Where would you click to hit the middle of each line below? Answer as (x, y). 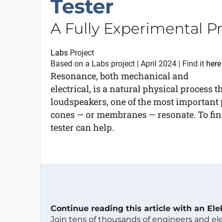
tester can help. (82, 127)
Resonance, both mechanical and (119, 76)
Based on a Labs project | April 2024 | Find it (128, 64)
